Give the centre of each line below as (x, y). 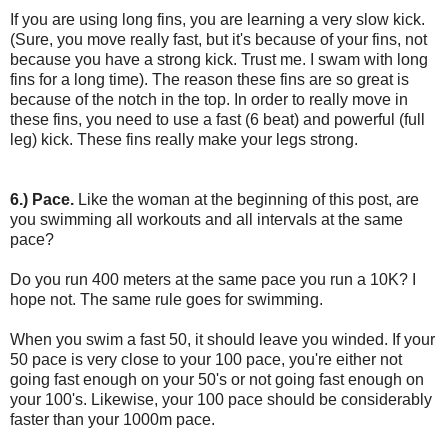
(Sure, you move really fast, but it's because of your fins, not (218, 39)
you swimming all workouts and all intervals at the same (206, 219)
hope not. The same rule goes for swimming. (166, 299)
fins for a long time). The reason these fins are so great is (209, 79)
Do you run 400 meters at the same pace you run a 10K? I (213, 279)
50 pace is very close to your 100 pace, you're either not (206, 359)
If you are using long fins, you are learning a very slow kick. (217, 19)
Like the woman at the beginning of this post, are (248, 199)
